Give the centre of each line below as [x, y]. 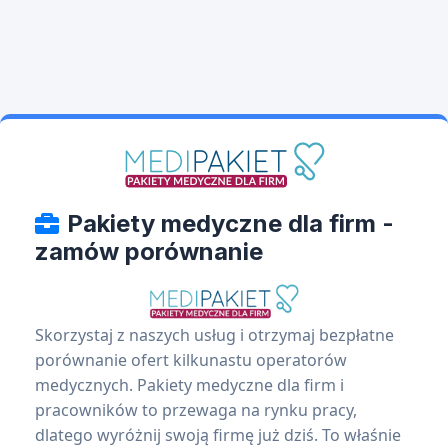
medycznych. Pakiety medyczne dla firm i [189, 385]
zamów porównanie [149, 252]
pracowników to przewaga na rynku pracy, [196, 410]
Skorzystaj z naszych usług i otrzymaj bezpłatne [214, 335]
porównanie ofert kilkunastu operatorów [191, 360]
